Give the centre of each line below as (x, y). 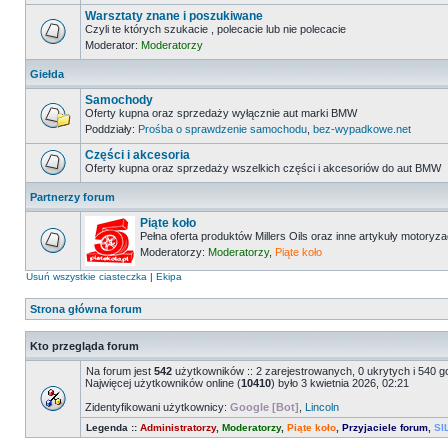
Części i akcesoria (137, 155)
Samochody (119, 100)
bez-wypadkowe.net (362, 129)
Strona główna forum (86, 309)
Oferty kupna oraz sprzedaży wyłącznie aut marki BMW (221, 113)
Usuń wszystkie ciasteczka (86, 276)
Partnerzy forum (72, 197)
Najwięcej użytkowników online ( (163, 383)
